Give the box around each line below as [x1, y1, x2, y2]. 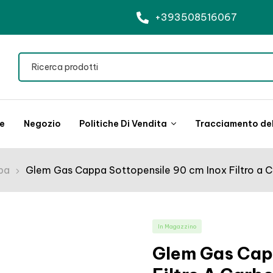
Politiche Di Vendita [79, 118, 168, 130]
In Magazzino [157, 223, 196, 230]
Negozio [23, 118, 61, 130]
